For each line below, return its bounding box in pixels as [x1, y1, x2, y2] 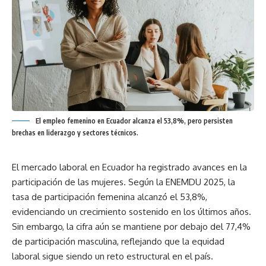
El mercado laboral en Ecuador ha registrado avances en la [12, 161, 247, 173]
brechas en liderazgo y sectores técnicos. [12, 128, 138, 137]
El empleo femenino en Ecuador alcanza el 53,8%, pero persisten [36, 116, 233, 125]
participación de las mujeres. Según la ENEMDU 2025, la [12, 176, 235, 188]
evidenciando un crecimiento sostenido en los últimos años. [12, 205, 251, 217]
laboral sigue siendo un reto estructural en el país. [12, 250, 213, 262]
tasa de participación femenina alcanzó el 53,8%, [12, 191, 207, 202]
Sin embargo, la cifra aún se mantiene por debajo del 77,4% [12, 220, 251, 232]
